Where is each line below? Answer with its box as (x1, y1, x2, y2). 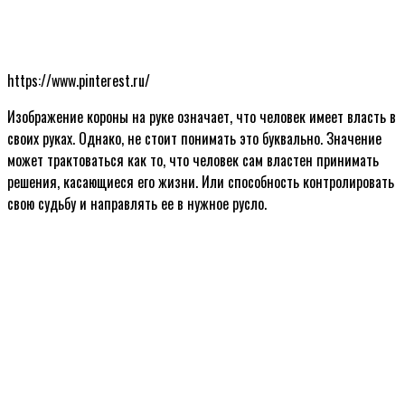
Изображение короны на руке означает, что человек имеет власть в (7, 105, 396, 127)
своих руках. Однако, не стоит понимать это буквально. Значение (7, 127, 381, 149)
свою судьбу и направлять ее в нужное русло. (7, 192, 267, 214)
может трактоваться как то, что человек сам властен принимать (7, 148, 379, 171)
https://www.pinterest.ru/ (7, 69, 150, 91)
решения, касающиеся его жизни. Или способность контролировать (7, 170, 394, 193)
